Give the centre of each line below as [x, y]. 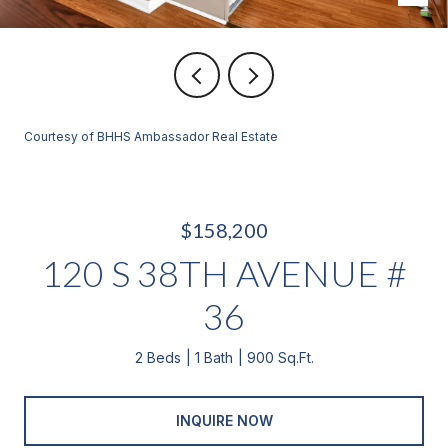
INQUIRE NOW [224, 420]
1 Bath [213, 357]
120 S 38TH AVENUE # [224, 273]
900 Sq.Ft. [280, 357]
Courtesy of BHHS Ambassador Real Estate [151, 136]
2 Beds [157, 357]
